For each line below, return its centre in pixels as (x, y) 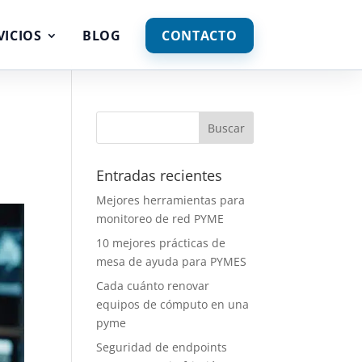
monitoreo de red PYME (160, 219)
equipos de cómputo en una (173, 304)
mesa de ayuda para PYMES (172, 261)
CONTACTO (199, 36)
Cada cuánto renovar (153, 286)
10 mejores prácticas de (161, 243)
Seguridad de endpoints (162, 347)
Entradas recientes (160, 175)
